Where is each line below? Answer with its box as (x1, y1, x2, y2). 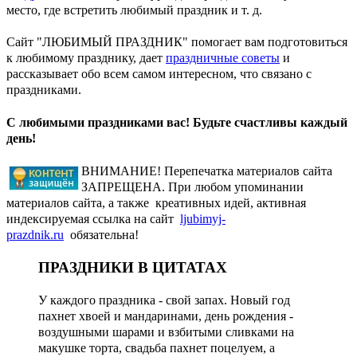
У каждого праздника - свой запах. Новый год (38, 292, 290, 307)
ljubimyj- (180, 212, 226, 226)
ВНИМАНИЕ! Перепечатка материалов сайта (81, 164, 332, 178)
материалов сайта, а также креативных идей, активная (6, 196, 306, 210)
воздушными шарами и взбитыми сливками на (38, 324, 294, 339)
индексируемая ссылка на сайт (6, 212, 180, 226)
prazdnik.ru (6, 228, 64, 242)
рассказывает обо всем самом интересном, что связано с (6, 66, 312, 80)
